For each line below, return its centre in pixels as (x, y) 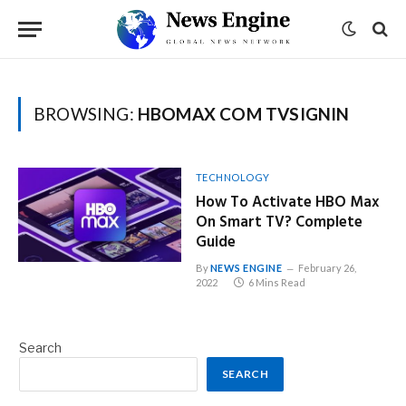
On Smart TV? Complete (279, 222)
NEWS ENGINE (246, 268)
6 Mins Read (276, 282)
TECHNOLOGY (233, 177)
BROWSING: (86, 114)
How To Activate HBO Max (287, 203)
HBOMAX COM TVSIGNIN (243, 114)
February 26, (327, 268)
